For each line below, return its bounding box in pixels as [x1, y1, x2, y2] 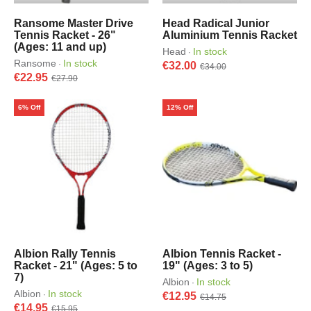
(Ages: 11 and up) [14, 41, 106, 53]
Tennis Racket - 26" [14, 29, 116, 41]
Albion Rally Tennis [14, 248, 116, 260]
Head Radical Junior [162, 17, 269, 29]
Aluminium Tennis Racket [162, 29, 297, 41]
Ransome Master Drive [14, 17, 133, 29]
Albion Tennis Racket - [162, 248, 281, 260]
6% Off [18, 103, 40, 111]
